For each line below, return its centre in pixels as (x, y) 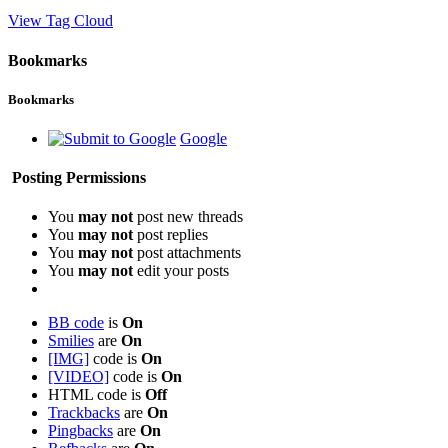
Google (203, 138)
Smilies (71, 341)
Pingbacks (80, 431)
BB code (76, 323)
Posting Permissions (77, 178)
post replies (170, 235)
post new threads (188, 217)
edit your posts (181, 271)
